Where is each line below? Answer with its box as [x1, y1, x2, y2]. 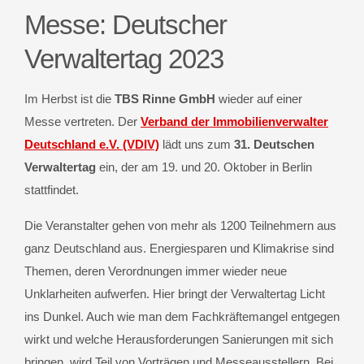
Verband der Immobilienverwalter [141, 114, 328, 128]
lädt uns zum [159, 136, 234, 151]
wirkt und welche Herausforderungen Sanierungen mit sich [24, 331, 333, 346]
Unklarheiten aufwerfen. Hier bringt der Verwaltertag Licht [24, 286, 325, 301]
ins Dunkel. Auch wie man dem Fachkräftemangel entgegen [24, 309, 340, 323]
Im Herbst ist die [24, 91, 115, 106]
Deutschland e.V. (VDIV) [24, 136, 159, 151]
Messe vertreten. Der [24, 114, 141, 128]
